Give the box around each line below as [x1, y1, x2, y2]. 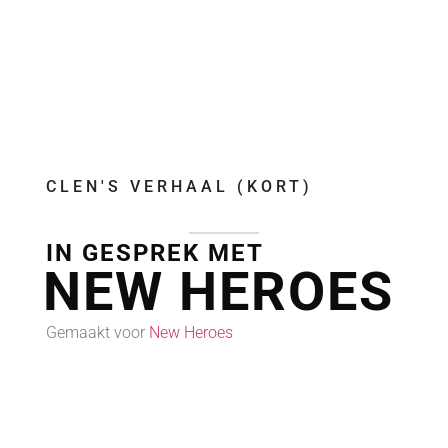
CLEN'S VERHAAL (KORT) [46, 177, 313, 197]
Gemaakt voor [46, 323, 149, 343]
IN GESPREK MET [46, 239, 264, 268]
